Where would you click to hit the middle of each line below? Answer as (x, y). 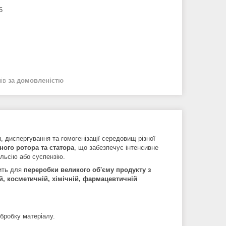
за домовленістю (36, 80)
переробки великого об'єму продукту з (87, 169)
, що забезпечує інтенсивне (116, 147)
